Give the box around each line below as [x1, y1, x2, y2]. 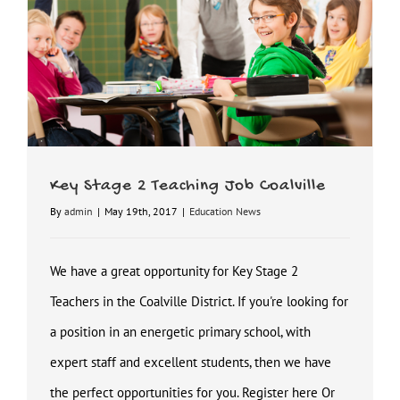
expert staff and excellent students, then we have [50, 354, 331, 371]
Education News [189, 204, 261, 219]
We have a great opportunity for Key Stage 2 [50, 262, 298, 280]
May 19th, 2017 [104, 204, 178, 219]
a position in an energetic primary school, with [50, 323, 311, 341]
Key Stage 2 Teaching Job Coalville [50, 177, 326, 197]
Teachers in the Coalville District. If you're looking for [50, 293, 348, 311]
